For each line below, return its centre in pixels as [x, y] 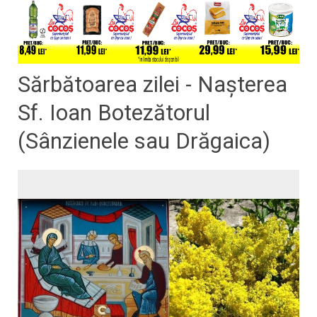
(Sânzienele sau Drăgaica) [144, 141]
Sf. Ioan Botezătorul [114, 113]
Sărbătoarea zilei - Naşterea [152, 84]
